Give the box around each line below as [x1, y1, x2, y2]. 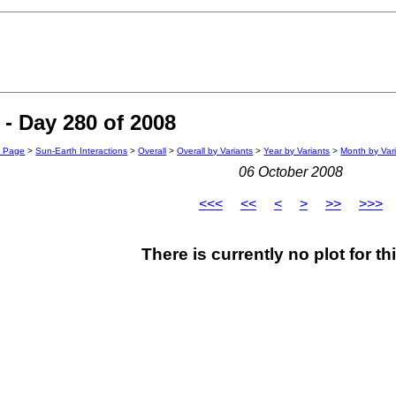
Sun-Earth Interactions [35, 146, 128, 156]
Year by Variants [263, 146, 331, 156]
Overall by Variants [177, 146, 254, 156]
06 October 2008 [238, 164, 343, 180]
